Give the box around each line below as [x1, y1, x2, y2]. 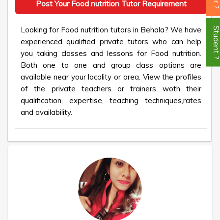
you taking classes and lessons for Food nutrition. [21, 49, 201, 58]
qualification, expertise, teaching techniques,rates [21, 96, 201, 105]
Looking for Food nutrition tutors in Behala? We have [21, 25, 201, 34]
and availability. [21, 108, 72, 117]
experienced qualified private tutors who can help [21, 37, 201, 46]
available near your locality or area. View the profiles [21, 72, 201, 82]
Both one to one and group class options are [21, 60, 201, 70]
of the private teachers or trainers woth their [21, 84, 201, 93]
